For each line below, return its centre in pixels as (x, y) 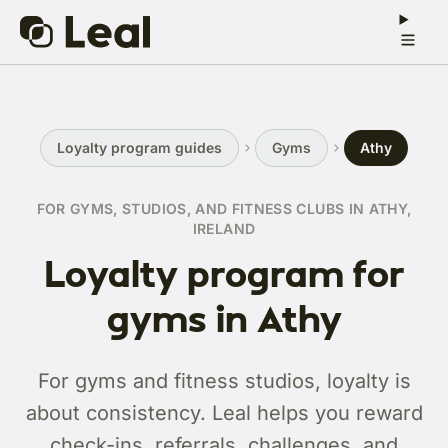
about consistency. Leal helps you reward (224, 413)
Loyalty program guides (139, 147)
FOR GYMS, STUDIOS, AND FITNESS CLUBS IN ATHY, (224, 208)
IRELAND (224, 228)
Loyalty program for (224, 273)
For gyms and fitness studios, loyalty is (224, 381)
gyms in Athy (224, 318)
